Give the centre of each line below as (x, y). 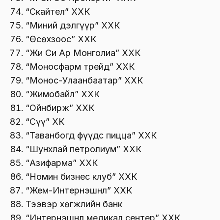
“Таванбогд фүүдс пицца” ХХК (91, 136)
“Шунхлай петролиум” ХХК (83, 149)
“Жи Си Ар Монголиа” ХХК (83, 53)
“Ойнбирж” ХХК (60, 108)
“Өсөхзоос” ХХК (61, 39)
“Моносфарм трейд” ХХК (80, 67)
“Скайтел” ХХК (58, 12)
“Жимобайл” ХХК (63, 94)
